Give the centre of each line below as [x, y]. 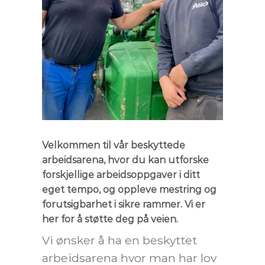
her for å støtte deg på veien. [110, 219]
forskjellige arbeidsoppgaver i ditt [121, 174]
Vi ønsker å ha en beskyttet [119, 240]
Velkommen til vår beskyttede [114, 145]
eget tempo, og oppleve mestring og [129, 189]
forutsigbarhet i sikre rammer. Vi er [124, 204]
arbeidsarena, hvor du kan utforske [125, 160]
